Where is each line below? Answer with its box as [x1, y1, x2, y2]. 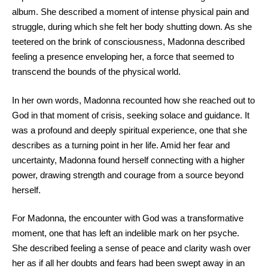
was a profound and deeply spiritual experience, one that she [12, 124, 247, 135]
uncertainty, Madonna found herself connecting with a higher [12, 154, 245, 165]
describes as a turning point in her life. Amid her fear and [12, 139, 230, 150]
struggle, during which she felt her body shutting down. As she [12, 22, 252, 32]
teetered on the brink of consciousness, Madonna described [12, 36, 245, 47]
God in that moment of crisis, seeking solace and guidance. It [12, 109, 249, 120]
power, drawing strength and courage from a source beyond [12, 169, 243, 180]
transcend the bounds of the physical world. [12, 66, 181, 77]
